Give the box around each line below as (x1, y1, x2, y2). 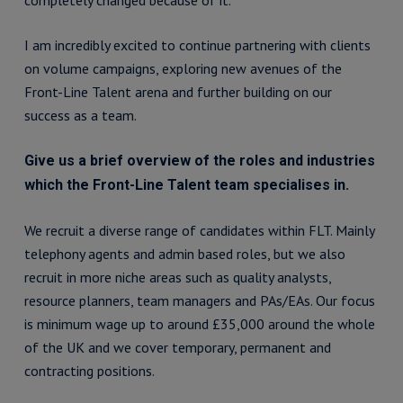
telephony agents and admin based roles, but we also (23, 245, 345, 263)
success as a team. (23, 106, 137, 124)
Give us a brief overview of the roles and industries (23, 152, 375, 169)
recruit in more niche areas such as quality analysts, (23, 268, 331, 286)
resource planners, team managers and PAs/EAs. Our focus (23, 291, 375, 309)
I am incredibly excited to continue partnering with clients (23, 36, 371, 54)
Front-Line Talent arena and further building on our (23, 83, 332, 101)
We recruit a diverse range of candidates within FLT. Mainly (23, 221, 374, 239)
